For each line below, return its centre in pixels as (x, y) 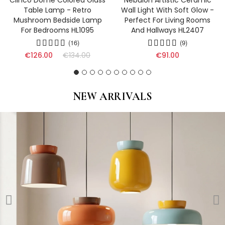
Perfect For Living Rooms (167, 20)
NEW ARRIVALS (113, 97)
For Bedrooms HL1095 (58, 30)
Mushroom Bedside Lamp (58, 20)
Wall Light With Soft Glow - (167, 10)
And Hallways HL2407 (167, 30)
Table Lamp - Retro (58, 10)
